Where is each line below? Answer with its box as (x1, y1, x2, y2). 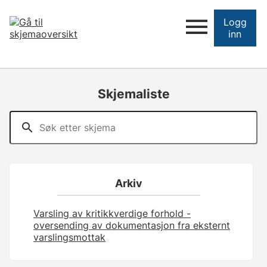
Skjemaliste (97, 86, 170, 102)
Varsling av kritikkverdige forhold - (33, 207, 191, 219)
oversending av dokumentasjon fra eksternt (33, 219, 230, 231)
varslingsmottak (33, 231, 105, 243)
